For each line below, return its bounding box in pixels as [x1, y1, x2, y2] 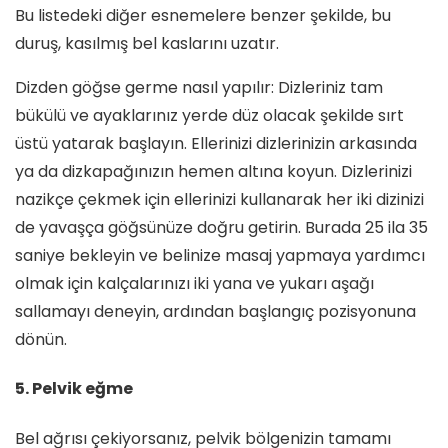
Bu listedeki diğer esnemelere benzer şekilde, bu [15, 4, 391, 28]
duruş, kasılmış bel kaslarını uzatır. [15, 32, 279, 56]
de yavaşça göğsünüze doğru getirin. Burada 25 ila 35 [15, 216, 428, 240]
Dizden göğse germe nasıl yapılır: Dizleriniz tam [15, 76, 383, 100]
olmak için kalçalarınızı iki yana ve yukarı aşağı [15, 272, 374, 296]
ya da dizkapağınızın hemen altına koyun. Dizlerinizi [15, 160, 412, 184]
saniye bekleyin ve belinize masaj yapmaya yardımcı [15, 244, 425, 268]
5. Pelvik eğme [15, 377, 133, 401]
